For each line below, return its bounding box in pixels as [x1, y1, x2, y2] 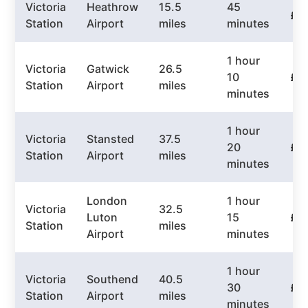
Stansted [87, 132, 135, 146]
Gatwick [87, 62, 130, 76]
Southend [87, 272, 139, 287]
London [87, 194, 128, 208]
